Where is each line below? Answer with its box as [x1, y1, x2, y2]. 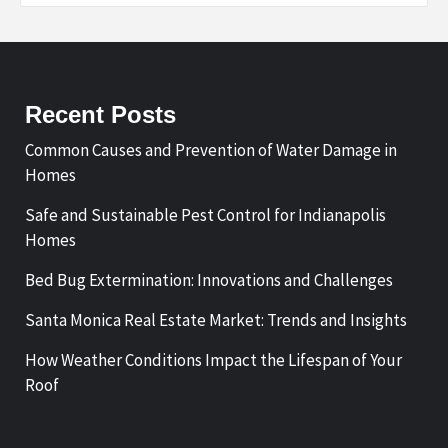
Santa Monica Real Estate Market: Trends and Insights [25, 309, 407, 332]
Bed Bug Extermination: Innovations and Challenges [25, 269, 393, 292]
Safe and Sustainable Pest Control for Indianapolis [25, 204, 386, 227]
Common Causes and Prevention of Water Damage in [25, 139, 397, 162]
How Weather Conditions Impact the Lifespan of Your [25, 349, 402, 372]
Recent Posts [25, 101, 176, 129]
